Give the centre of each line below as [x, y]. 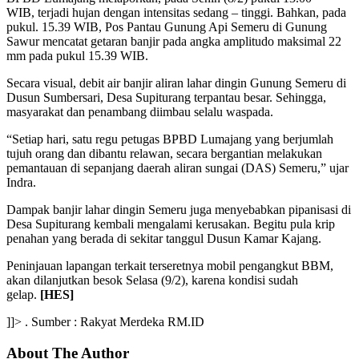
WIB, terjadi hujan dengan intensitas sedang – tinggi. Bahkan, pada [176, 12]
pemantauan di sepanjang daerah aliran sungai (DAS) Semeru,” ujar [177, 167]
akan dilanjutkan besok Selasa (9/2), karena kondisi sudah [152, 280]
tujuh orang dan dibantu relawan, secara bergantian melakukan [164, 153]
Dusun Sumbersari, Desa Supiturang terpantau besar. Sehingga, [166, 97]
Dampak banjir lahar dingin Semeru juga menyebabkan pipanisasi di [179, 209]
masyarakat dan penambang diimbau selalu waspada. [140, 111]
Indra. [21, 182]
